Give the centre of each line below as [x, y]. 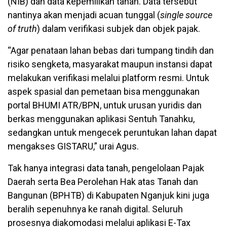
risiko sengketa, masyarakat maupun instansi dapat [110, 64]
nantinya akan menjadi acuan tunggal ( [84, 15]
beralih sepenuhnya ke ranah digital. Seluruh [95, 209]
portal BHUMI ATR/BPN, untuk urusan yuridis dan [105, 105]
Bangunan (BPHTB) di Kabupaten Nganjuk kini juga [108, 196]
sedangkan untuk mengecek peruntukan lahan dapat [112, 133]
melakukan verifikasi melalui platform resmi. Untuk [108, 78]
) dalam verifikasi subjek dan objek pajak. [119, 29]
